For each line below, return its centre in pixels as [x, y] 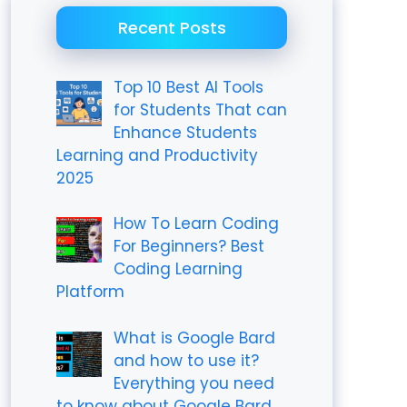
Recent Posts [172, 27]
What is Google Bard [194, 338]
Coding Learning [178, 269]
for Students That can [200, 109]
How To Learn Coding [196, 223]
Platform [90, 292]
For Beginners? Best [189, 246]
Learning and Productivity [157, 155]
